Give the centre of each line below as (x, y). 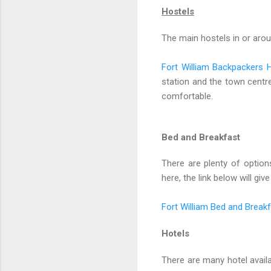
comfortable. (187, 96)
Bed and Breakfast (202, 137)
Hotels (175, 234)
